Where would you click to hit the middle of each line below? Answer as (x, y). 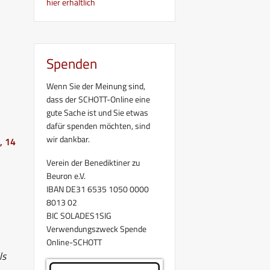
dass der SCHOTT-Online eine (98, 99)
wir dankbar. (68, 139)
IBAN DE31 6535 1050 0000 (98, 189)
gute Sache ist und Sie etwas (97, 112)
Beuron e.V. (66, 175)
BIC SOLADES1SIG (79, 215)
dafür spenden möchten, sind (98, 125)
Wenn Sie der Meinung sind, (96, 86)
